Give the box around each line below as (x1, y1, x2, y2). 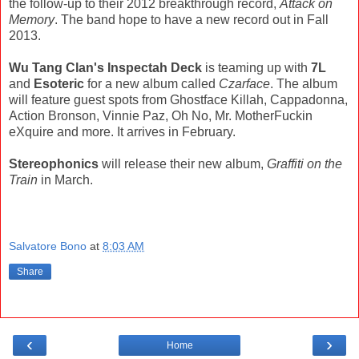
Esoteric (34, 76, 84, 91)
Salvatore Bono (9, 240, 87, 253)
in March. (41, 172, 93, 187)
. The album (270, 76, 337, 91)
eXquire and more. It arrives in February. (9, 124, 236, 139)
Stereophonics (9, 156, 99, 171)
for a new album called (84, 76, 219, 91)
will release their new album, (99, 156, 267, 171)
